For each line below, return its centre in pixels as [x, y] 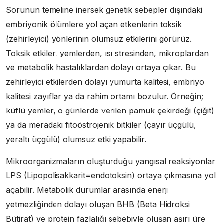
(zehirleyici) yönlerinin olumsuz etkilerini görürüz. [99, 39]
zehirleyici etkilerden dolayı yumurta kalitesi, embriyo [105, 82]
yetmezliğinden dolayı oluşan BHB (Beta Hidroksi [98, 204]
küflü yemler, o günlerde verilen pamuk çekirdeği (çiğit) [110, 111]
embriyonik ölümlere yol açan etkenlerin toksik [94, 24]
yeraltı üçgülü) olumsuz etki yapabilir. [76, 139]
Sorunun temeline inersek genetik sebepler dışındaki [104, 10]
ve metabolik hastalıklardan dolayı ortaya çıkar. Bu [101, 67]
